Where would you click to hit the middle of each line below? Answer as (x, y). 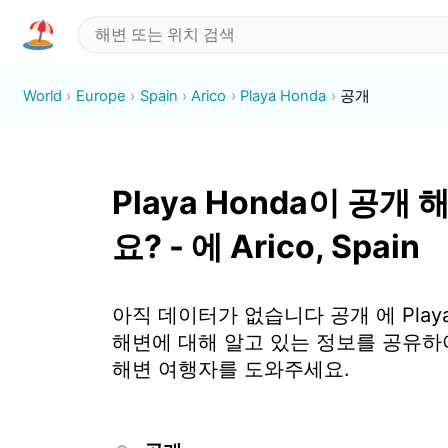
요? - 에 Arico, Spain (265, 247)
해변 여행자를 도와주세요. (230, 369)
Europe (100, 95)
